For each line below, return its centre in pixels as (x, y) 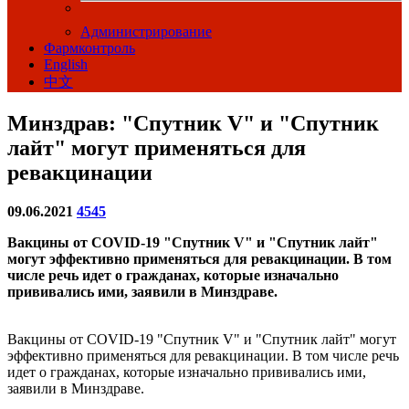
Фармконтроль (89, 48)
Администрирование (146, 31)
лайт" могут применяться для (157, 148)
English (66, 64)
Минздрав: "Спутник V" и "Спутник (193, 124)
